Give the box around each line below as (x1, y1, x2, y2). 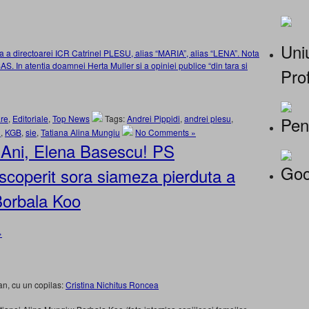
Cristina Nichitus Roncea (66, 279, 159, 290)
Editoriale (12, 112, 48, 124)
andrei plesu (184, 112, 231, 124)
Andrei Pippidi (127, 112, 180, 124)
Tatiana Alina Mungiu (41, 126, 120, 138)
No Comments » (135, 126, 196, 138)
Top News (52, 112, 90, 124)
